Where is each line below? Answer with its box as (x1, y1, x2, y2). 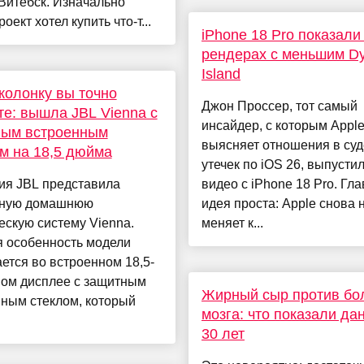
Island (201, 66, 240, 83)
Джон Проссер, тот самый (201, 99, 357, 114)
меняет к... (201, 216, 263, 231)
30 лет (201, 326, 245, 343)
